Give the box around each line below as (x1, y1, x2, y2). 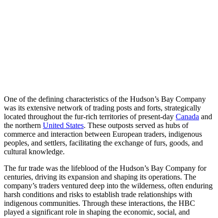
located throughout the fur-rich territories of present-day (4, 112, 176, 121)
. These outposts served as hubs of (84, 121, 188, 129)
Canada (176, 112, 199, 121)
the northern (4, 121, 43, 129)
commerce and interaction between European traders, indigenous (4, 129, 202, 138)
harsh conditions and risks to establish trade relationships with (4, 190, 192, 199)
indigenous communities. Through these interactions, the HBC (4, 199, 195, 207)
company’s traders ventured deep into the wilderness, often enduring (4, 181, 213, 190)
